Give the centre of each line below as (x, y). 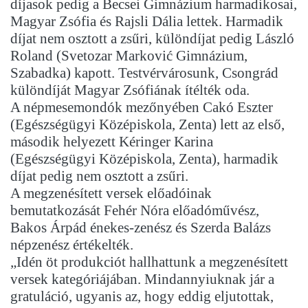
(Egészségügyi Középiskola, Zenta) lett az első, (147, 125)
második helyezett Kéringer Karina (112, 142)
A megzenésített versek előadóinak (111, 194)
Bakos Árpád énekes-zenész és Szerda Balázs (141, 228)
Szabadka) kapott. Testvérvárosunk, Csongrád (144, 73)
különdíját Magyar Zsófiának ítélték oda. (130, 90)
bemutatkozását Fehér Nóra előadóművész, (135, 211)
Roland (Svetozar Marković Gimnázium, (129, 56)
